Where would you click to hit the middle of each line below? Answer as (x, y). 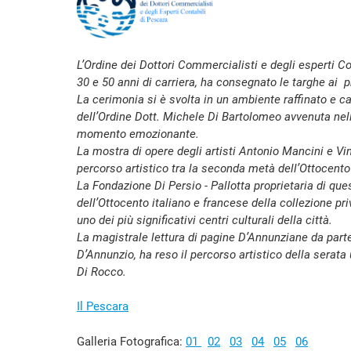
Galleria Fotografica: (131, 341)
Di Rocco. (101, 271)
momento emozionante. (138, 134)
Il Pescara (103, 306)
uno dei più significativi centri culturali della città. (204, 220)
